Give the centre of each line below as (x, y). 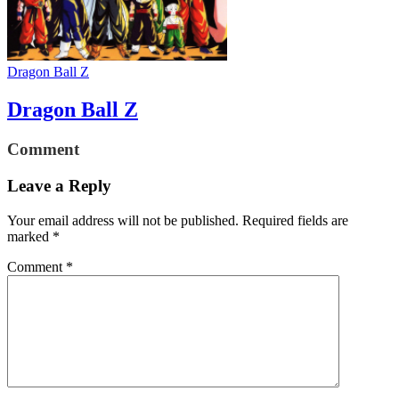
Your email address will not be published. (123, 220)
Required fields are (295, 220)
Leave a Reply (59, 185)
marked (30, 236)
